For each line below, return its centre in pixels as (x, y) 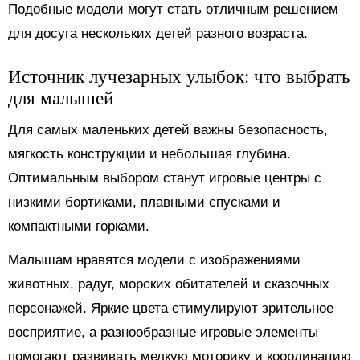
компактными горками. (79, 226)
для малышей (61, 97)
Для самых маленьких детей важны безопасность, (168, 129)
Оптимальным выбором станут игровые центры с (165, 178)
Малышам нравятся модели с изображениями (154, 260)
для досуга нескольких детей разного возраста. (158, 33)
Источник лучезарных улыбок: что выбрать (179, 75)
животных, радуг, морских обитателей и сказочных (169, 284)
